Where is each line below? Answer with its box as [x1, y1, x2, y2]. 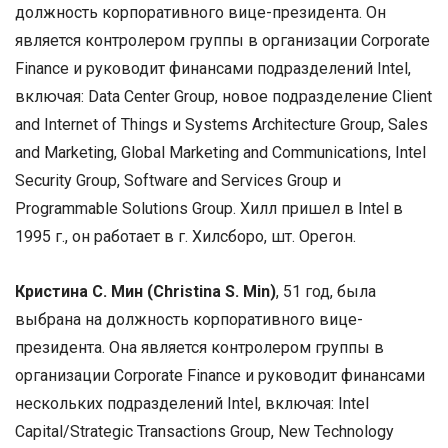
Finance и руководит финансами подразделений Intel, [15, 58, 411, 78]
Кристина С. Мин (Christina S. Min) [15, 282, 276, 302]
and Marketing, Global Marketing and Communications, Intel [15, 142, 426, 162]
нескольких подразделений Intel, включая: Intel [15, 394, 369, 414]
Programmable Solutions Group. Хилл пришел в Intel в [15, 198, 403, 218]
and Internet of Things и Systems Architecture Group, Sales [15, 114, 428, 134]
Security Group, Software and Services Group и [15, 170, 341, 190]
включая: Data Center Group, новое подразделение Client [15, 86, 432, 106]
